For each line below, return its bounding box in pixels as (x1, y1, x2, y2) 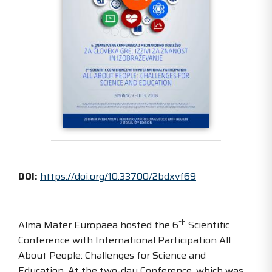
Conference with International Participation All (18, 233, 231, 248)
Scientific (186, 217, 229, 233)
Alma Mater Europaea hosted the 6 (18, 217, 178, 233)
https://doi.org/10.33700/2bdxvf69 (40, 169, 196, 185)
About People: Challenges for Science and (18, 248, 206, 263)
